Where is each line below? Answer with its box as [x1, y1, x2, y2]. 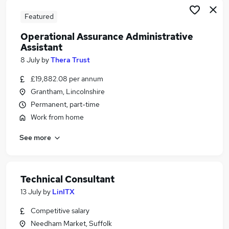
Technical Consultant [20, 173, 114, 185]
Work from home [31, 112, 84, 122]
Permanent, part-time [31, 100, 100, 109]
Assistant [20, 41, 62, 53]
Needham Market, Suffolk [31, 219, 112, 228]
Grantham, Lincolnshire [31, 87, 105, 96]
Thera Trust [51, 55, 90, 64]
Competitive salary [31, 206, 89, 215]
